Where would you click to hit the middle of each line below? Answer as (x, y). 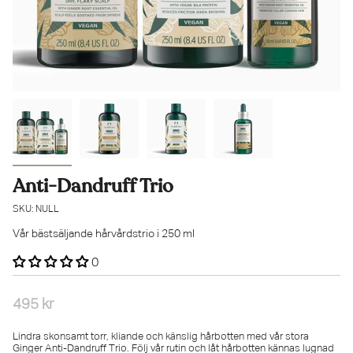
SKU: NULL (36, 210)
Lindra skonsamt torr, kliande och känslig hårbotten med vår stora (161, 337)
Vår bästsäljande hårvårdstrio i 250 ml (104, 234)
